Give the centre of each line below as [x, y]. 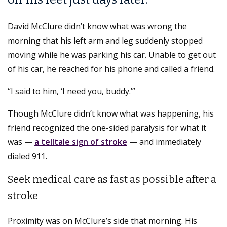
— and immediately [164, 142]
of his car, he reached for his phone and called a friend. [111, 69]
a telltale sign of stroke [81, 142]
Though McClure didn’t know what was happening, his [111, 113]
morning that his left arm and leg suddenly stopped [105, 40]
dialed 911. [27, 156]
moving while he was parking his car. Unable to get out [112, 54]
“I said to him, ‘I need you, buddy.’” [71, 91]
